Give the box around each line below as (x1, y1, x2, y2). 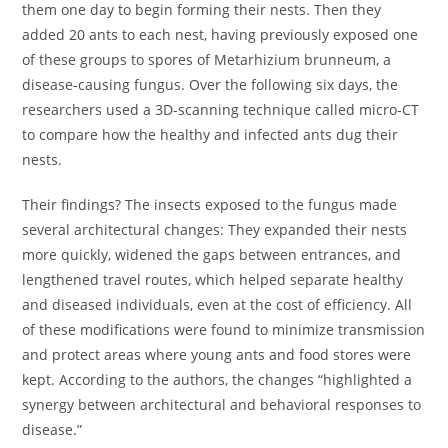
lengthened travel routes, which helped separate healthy (22, 270, 404, 290)
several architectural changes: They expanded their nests (22, 220, 408, 240)
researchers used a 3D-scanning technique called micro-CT (22, 100, 420, 120)
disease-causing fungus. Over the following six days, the (22, 75, 399, 95)
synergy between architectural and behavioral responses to (22, 395, 422, 415)
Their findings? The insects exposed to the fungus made (22, 195, 398, 215)
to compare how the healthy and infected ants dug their (22, 125, 399, 145)
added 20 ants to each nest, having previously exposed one (22, 25, 419, 45)
